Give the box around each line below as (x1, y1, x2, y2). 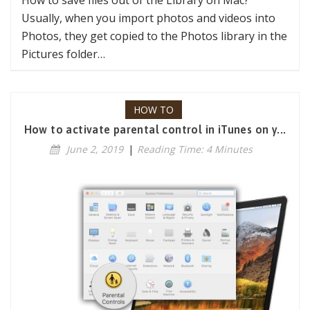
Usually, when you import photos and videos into (21, 10, 275, 26)
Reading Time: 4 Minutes (136, 142, 253, 156)
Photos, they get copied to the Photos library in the (21, 28, 287, 44)
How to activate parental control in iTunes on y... (24, 122, 286, 136)
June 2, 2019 (66, 142, 123, 156)
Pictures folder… (21, 46, 105, 62)
